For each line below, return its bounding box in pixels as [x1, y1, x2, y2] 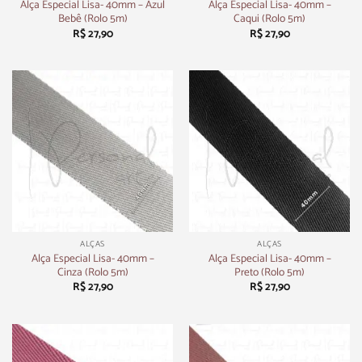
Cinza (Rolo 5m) [57, 263, 128, 282]
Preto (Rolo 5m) [234, 263, 305, 282]
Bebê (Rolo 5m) [57, 10, 128, 28]
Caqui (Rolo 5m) [234, 10, 305, 28]
